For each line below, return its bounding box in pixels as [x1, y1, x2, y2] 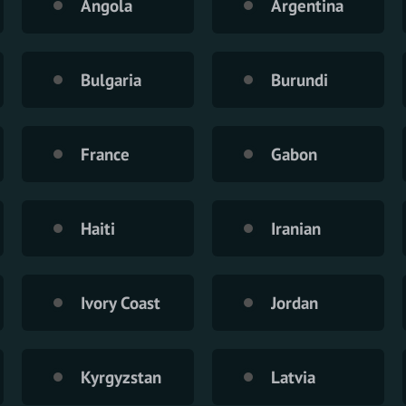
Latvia [271, 365, 315, 388]
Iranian [271, 217, 321, 239]
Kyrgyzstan [81, 365, 161, 388]
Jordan [271, 291, 318, 314]
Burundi [271, 68, 328, 91]
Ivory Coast [81, 291, 160, 314]
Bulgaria [81, 68, 141, 91]
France [81, 142, 130, 165]
